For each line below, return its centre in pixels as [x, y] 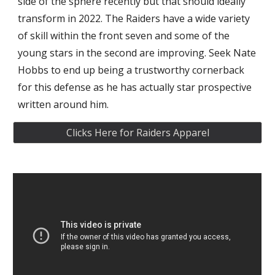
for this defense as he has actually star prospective [135, 87]
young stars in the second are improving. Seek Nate [137, 53]
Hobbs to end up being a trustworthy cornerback [131, 70]
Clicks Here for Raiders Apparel [137, 133]
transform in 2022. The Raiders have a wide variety [134, 18]
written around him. [64, 104]
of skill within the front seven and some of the [124, 36]
